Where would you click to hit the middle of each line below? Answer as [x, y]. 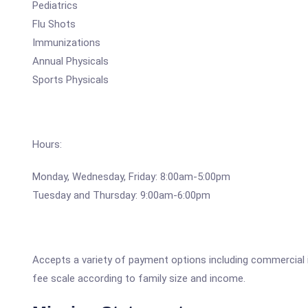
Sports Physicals [70, 80]
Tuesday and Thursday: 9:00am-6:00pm [121, 195]
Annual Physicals [70, 61]
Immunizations [66, 43]
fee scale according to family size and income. [139, 278]
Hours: [47, 144]
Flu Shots [54, 24]
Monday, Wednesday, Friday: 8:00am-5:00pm [131, 177]
